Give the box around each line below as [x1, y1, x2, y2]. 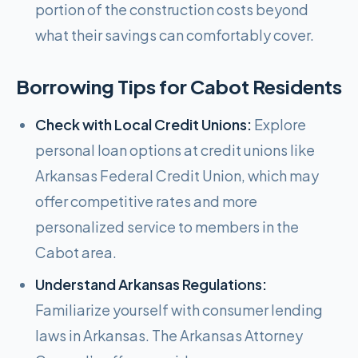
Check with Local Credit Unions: [35, 115, 252, 133]
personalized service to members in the [35, 217, 299, 236]
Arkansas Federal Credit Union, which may [35, 166, 319, 185]
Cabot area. [35, 243, 117, 261]
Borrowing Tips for [16, 74, 190, 98]
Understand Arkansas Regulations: [35, 275, 267, 293]
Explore [252, 115, 306, 133]
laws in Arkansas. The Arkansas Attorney [35, 326, 303, 344]
